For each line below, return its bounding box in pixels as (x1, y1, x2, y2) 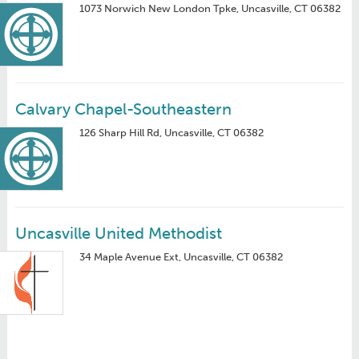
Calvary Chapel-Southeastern (14, 99, 232, 119)
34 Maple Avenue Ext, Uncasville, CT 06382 (79, 251, 283, 263)
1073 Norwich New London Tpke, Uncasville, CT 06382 (79, 2, 341, 14)
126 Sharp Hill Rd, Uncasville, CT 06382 (79, 127, 264, 139)
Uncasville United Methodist (14, 224, 222, 243)
